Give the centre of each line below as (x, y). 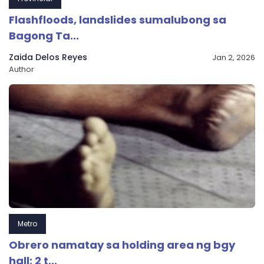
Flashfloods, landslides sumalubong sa (118, 20)
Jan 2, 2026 (234, 58)
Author (22, 70)
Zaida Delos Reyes (48, 57)
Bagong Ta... (44, 36)
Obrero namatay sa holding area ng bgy (122, 245)
